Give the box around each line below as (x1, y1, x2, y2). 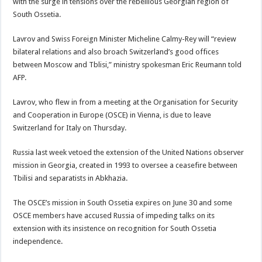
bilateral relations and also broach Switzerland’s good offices (13, 47, 219, 56)
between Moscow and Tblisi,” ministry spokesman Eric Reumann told (13, 60, 242, 69)
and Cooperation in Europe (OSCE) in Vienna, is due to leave (13, 111, 212, 119)
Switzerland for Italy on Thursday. (13, 123, 127, 132)
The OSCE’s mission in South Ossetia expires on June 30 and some (13, 198, 233, 207)
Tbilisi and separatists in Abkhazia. (13, 174, 128, 182)
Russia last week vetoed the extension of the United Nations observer (13, 148, 244, 157)
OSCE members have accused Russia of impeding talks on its (13, 211, 215, 220)
